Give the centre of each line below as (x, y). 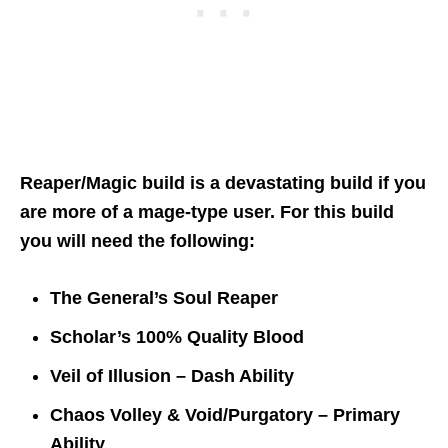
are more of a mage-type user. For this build (207, 212)
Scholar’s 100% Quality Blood (177, 337)
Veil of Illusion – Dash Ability (172, 376)
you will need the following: (137, 241)
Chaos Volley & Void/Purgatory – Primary (225, 415)
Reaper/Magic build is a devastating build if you (223, 183)
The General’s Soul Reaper (164, 298)
